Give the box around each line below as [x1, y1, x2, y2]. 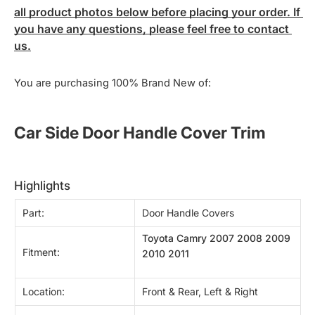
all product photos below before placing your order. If [14, 5, 300, 19]
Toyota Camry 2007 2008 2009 [142, 231, 290, 244]
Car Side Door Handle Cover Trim [14, 122, 266, 143]
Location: [22, 285, 65, 297]
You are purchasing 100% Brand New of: [14, 77, 211, 90]
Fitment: [22, 245, 60, 258]
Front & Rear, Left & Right [142, 285, 258, 297]
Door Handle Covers [142, 206, 234, 219]
